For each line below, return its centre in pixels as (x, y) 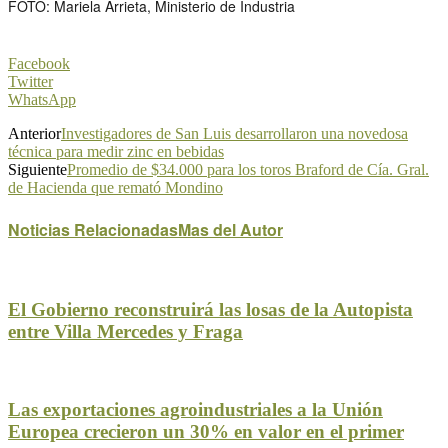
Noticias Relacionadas (93, 230)
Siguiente (37, 169)
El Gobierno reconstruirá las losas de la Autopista (210, 310)
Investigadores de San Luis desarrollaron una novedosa (234, 133)
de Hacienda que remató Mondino (115, 187)
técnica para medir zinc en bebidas (116, 151)
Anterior (34, 133)
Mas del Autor (230, 230)
